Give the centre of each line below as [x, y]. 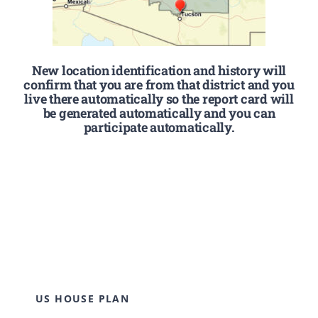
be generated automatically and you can [159, 113]
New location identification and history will [159, 70]
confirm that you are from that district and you [159, 84]
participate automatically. [159, 127]
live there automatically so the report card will [159, 98]
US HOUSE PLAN [82, 298]
